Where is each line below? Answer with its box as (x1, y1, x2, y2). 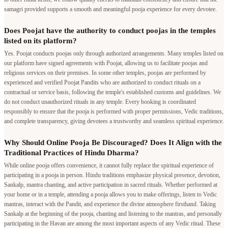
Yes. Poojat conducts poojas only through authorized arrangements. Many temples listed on (4, 49, 223, 57)
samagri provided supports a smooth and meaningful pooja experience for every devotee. (4, 5, 217, 13)
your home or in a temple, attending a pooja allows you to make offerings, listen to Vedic (4, 190, 217, 198)
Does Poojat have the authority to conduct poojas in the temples (4, 26, 216, 35)
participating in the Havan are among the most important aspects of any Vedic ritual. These (4, 219, 220, 227)
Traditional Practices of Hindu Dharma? (4, 148, 139, 157)
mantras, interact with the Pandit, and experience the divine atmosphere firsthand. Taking (4, 200, 216, 208)
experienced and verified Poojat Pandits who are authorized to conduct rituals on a (4, 78, 201, 86)
